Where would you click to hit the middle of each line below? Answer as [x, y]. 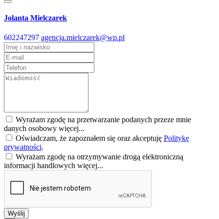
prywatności [23, 147]
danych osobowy [31, 128]
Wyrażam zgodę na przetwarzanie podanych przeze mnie [102, 119]
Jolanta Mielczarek [35, 18]
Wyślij [16, 213]
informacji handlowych [41, 165]
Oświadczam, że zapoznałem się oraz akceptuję [89, 138]
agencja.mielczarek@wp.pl [83, 37]
